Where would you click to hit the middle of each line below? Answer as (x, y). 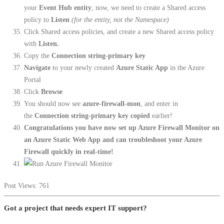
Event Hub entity (65, 8)
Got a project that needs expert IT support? (75, 208)
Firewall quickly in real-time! (69, 152)
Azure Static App (142, 68)
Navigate (37, 68)
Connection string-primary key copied (92, 116)
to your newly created (83, 68)
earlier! (161, 116)
